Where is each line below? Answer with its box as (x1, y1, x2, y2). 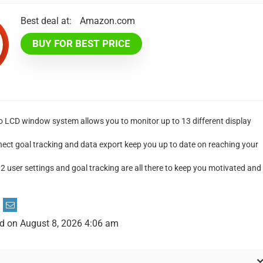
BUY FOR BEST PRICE (32, 38, 131, 49)
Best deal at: (21, 15, 72, 26)
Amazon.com (86, 15, 136, 26)
